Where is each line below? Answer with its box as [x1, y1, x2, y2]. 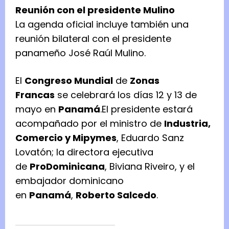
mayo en [15, 102, 58, 116]
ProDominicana [30, 159, 105, 173]
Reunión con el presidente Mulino [15, 3, 175, 16]
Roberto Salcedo [76, 188, 156, 201]
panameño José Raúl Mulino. [15, 46, 146, 59]
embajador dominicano [15, 174, 124, 187]
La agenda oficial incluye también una [15, 17, 189, 31]
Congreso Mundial [25, 74, 113, 87]
